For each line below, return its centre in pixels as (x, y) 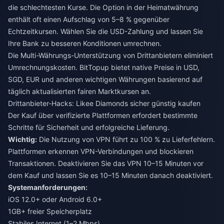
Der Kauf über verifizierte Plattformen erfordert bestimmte (103, 115)
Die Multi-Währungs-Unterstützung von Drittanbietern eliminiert (110, 55)
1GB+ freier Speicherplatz (50, 211)
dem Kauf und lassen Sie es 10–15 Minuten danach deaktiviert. (110, 175)
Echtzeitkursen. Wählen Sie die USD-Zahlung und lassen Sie (105, 31)
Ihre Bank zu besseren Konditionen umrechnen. (85, 43)
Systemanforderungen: (48, 187)
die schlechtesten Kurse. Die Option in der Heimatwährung (103, 7)
